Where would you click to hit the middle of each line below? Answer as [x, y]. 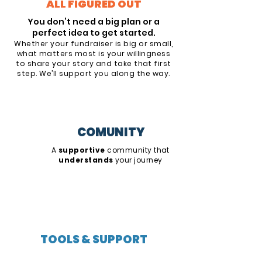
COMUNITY [111, 132]
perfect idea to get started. [94, 33]
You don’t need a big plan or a [94, 22]
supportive [83, 150]
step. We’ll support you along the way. [94, 73]
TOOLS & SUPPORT [94, 239]
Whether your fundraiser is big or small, [94, 44]
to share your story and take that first [94, 63]
